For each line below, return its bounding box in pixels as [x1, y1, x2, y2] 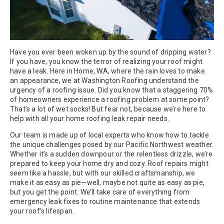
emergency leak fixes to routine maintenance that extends [10, 197, 200, 205]
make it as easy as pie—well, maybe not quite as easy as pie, [10, 178, 205, 186]
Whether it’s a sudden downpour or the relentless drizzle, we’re [10, 149, 213, 158]
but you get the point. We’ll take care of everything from [10, 187, 190, 196]
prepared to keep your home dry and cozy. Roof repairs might [10, 159, 208, 167]
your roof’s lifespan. [10, 206, 74, 215]
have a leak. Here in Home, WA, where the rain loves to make [10, 66, 205, 75]
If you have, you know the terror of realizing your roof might [10, 57, 203, 65]
